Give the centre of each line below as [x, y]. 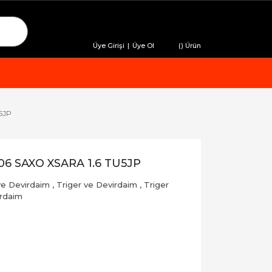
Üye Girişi [109, 46]
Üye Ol [143, 46]
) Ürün [191, 46]
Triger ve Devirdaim [97, 185]
